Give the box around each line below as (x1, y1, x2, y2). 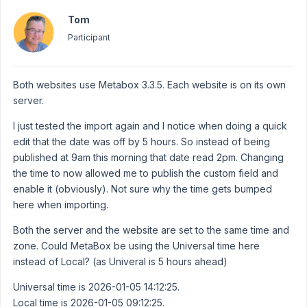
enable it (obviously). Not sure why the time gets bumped (13, 182, 272, 195)
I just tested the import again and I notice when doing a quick (13, 119, 287, 132)
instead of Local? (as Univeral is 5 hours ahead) (13, 255, 228, 267)
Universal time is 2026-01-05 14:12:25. (13, 280, 180, 293)
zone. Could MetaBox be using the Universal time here (13, 239, 260, 251)
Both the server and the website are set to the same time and (13, 223, 289, 236)
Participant (68, 32, 110, 42)
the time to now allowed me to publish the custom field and (13, 167, 278, 179)
